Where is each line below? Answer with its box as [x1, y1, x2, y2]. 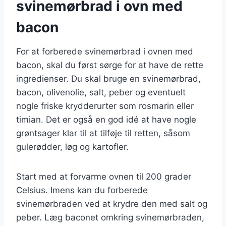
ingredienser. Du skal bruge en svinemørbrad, [16, 73, 201, 84]
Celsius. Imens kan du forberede [16, 185, 148, 195]
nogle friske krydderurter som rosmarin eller [16, 100, 194, 111]
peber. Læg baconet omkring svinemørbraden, [16, 212, 204, 222]
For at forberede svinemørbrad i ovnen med [16, 46, 193, 56]
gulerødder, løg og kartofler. [16, 141, 129, 152]
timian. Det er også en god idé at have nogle [16, 114, 196, 125]
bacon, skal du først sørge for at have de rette [16, 60, 203, 70]
